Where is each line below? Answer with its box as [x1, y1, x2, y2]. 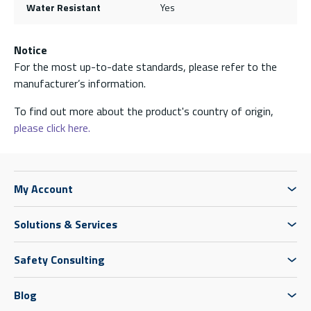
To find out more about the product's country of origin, [14, 102, 274, 119]
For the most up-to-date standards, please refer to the [14, 58, 277, 75]
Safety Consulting [14, 251, 105, 268]
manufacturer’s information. [14, 74, 146, 92]
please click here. [14, 119, 90, 136]
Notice [14, 41, 47, 58]
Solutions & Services [14, 215, 117, 233]
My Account [14, 180, 73, 197]
